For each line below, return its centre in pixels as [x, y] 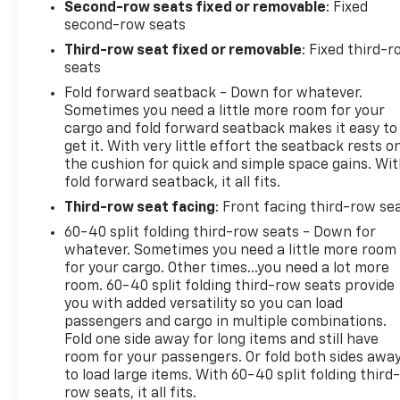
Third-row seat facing [140, 208]
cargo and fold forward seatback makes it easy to [231, 129]
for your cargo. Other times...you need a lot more [227, 268]
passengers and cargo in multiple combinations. [226, 322]
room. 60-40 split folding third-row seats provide [229, 286]
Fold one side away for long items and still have [222, 340]
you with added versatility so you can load [204, 304]
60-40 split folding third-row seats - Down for [220, 233]
